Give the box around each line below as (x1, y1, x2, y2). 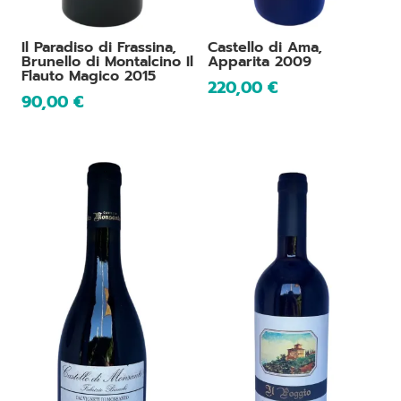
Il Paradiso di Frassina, (21, 36, 176, 58)
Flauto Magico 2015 (21, 64, 156, 87)
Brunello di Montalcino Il (21, 50, 193, 73)
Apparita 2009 (208, 50, 311, 73)
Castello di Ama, (208, 36, 322, 58)
